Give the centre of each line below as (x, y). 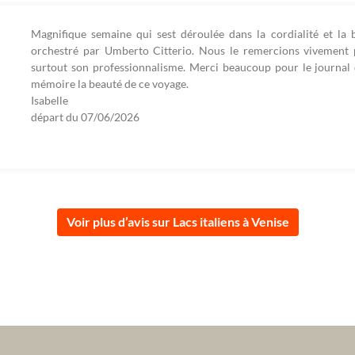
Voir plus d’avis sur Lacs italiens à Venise (177, 222)
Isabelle (50, 101)
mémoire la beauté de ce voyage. (110, 84)
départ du (56, 117)
